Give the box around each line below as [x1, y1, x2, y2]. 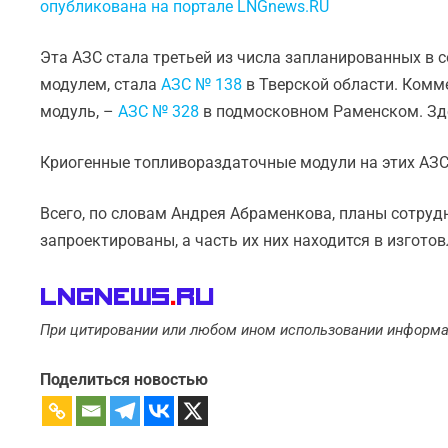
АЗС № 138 [161, 75, 243, 95]
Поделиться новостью [40, 369, 209, 389]
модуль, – [40, 102, 119, 122]
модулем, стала [40, 75, 162, 95]
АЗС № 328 [118, 102, 200, 122]
